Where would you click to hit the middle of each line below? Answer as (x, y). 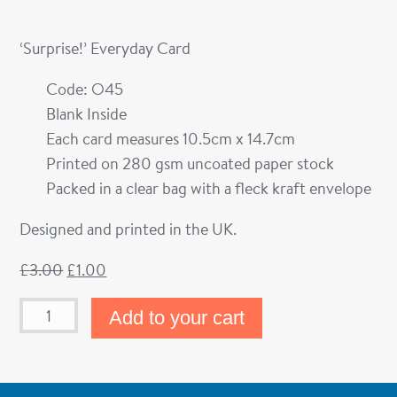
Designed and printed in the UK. (128, 229)
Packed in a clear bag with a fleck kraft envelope (209, 188)
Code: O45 (85, 89)
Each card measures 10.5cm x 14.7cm (171, 138)
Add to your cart (176, 318)
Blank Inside (87, 113)
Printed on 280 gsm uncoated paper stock (191, 163)
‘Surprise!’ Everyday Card (105, 48)
